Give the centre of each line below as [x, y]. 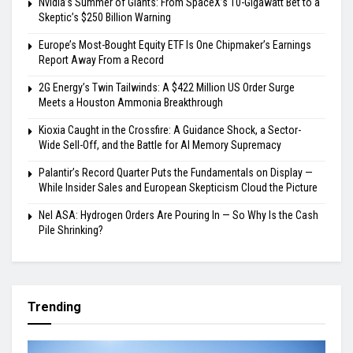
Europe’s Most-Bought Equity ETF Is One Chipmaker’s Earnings [175, 45]
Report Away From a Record [101, 60]
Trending [54, 307]
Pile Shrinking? [71, 230]
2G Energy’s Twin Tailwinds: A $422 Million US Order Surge [167, 88]
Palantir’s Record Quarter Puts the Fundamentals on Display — [176, 173]
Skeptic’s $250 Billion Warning [105, 18]
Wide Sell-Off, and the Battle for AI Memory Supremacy [160, 145]
